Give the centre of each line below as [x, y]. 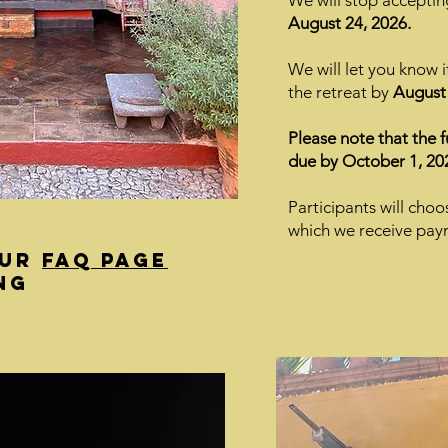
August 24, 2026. [349, 23]
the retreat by [338, 92]
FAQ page [105, 260]
